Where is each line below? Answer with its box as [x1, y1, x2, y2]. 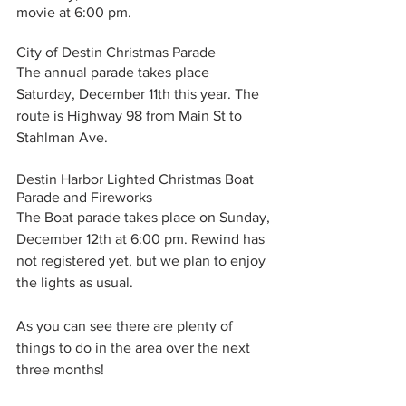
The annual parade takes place [16, 64, 213, 81]
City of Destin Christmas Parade [16, 44, 216, 61]
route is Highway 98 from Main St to [16, 108, 246, 124]
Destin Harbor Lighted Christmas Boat [16, 171, 257, 188]
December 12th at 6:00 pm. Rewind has [16, 231, 268, 247]
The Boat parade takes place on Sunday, [16, 209, 274, 226]
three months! [16, 362, 104, 378]
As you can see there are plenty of [16, 318, 237, 334]
